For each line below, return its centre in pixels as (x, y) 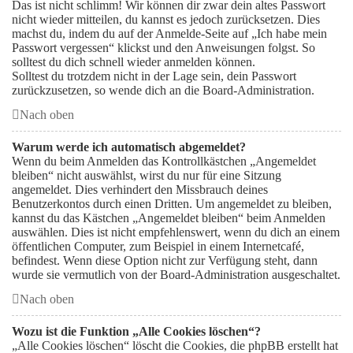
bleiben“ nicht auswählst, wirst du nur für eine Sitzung (147, 175)
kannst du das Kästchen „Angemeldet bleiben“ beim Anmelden (169, 218)
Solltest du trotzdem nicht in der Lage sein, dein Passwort (154, 76)
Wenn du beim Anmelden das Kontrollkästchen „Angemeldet (164, 161)
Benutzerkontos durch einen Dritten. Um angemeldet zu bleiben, (172, 204)
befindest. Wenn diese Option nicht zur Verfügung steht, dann (165, 260)
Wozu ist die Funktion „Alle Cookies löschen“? (136, 331)
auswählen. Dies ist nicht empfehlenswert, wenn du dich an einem (176, 232)
